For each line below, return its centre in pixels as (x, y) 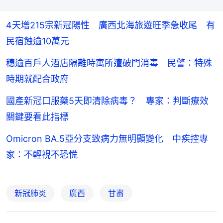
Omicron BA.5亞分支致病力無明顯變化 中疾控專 (107, 138)
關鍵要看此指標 (37, 116)
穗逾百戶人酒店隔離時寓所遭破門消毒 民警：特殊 (109, 63)
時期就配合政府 (37, 79)
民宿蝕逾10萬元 (38, 41)
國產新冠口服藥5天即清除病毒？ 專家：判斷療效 (107, 101)
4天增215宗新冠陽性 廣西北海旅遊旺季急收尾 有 (111, 25)
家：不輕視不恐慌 (42, 154)
